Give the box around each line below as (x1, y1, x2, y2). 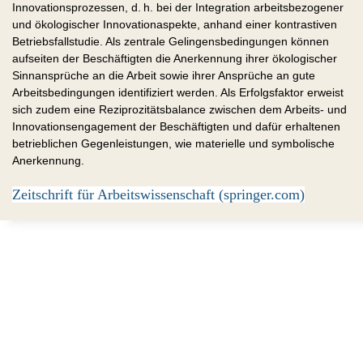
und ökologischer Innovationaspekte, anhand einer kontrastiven (12, 17, 337, 31)
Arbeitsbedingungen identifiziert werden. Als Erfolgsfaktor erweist (12, 85, 344, 99)
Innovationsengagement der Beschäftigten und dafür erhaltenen (12, 119, 340, 133)
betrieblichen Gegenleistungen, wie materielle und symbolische (12, 136, 335, 150)
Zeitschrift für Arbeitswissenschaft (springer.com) (12, 186, 305, 203)
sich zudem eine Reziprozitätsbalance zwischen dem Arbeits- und (12, 102, 347, 116)
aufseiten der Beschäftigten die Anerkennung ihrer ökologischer (12, 51, 337, 65)
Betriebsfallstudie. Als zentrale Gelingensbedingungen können (12, 34, 329, 48)
